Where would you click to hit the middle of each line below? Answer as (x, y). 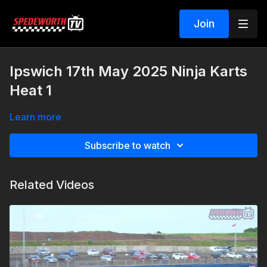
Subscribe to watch (128, 145)
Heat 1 (31, 90)
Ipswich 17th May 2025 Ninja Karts (128, 71)
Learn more (35, 117)
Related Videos (52, 185)
